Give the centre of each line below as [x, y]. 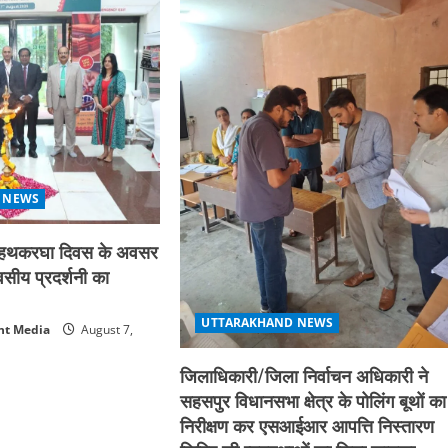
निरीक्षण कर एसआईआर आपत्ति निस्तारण [307, 425]
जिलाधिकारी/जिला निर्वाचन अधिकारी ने [304, 375]
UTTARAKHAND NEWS [267, 323]
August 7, [106, 329]
